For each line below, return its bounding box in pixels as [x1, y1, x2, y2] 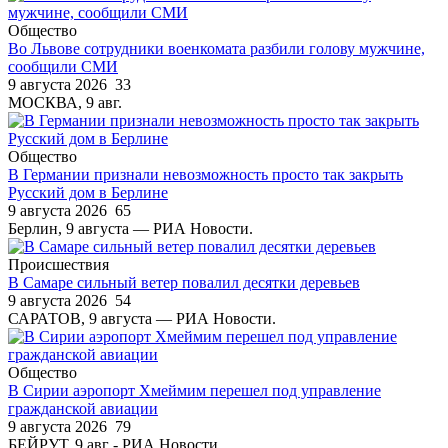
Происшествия [8, 255, 109, 273]
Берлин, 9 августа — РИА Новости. [8, 219, 253, 237]
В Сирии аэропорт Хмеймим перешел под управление [8, 381, 381, 399]
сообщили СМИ [8, 57, 118, 75]
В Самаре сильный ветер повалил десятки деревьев [8, 273, 360, 291]
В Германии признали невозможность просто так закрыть [8, 165, 403, 183]
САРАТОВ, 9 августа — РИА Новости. [8, 309, 276, 327]
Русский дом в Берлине [8, 183, 168, 201]
